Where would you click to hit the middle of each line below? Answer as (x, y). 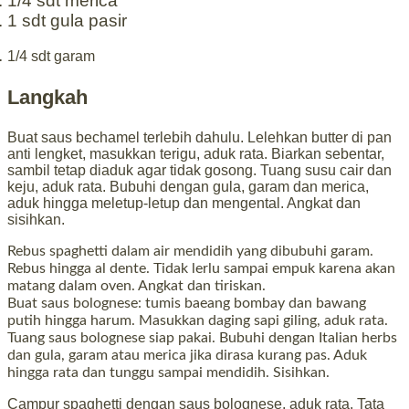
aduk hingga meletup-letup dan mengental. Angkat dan (184, 204)
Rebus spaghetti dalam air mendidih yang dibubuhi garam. (190, 252)
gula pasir (86, 21)
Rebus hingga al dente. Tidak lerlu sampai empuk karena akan (201, 269)
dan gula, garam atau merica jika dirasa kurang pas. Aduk (187, 356)
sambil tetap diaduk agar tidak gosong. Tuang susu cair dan (199, 171)
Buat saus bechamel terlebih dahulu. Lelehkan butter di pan (199, 138)
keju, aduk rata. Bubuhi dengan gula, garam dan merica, (188, 187)
